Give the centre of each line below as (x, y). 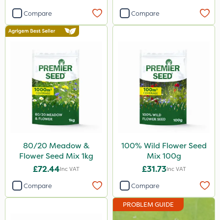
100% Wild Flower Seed (164, 146)
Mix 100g (164, 156)
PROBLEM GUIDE (148, 205)
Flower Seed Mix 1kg (56, 156)
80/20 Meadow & (56, 146)
